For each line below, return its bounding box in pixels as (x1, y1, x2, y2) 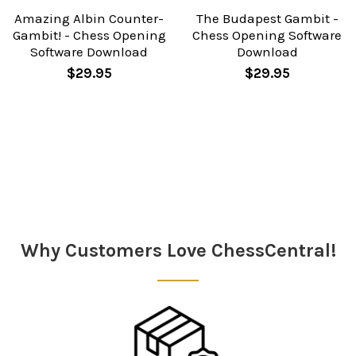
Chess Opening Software (192, 26, 342, 43)
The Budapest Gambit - (195, 10, 339, 26)
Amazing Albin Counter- (14, 10, 164, 26)
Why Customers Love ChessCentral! (20, 238, 336, 261)
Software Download (30, 43, 148, 60)
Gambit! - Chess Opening (12, 26, 166, 43)
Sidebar (15, 211, 78, 230)
